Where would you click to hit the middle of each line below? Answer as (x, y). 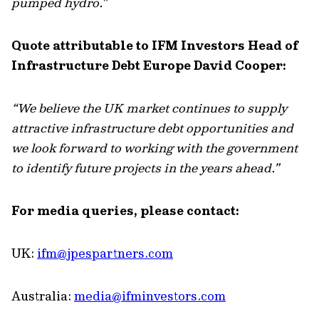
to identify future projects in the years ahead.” (146, 168)
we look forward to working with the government (155, 148)
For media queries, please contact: (125, 210)
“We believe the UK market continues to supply (149, 108)
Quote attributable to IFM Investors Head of (155, 45)
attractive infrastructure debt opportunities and (152, 128)
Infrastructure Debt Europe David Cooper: (149, 65)
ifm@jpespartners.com (105, 253)
